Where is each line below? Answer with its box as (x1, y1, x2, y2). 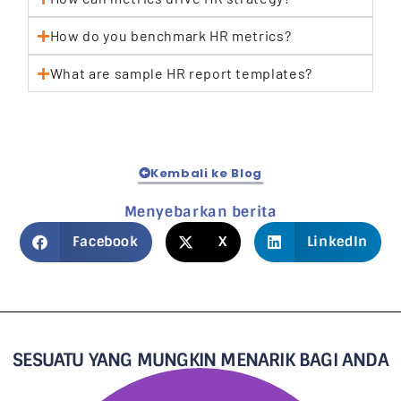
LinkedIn (306, 233, 368, 252)
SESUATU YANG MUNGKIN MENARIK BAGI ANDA (13, 347, 388, 371)
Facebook (72, 233, 139, 252)
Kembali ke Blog (150, 164, 262, 182)
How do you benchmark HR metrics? (49, 27, 292, 45)
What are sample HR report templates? (49, 64, 312, 82)
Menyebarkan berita (124, 201, 277, 221)
